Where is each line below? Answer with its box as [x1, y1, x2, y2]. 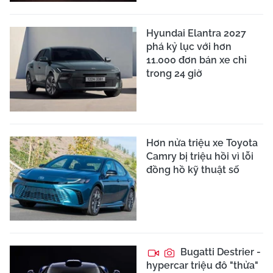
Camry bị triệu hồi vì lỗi [146, 150, 253, 162]
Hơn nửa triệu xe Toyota [146, 136, 258, 149]
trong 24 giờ [146, 67, 202, 79]
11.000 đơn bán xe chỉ [146, 54, 247, 66]
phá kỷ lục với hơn [146, 40, 232, 52]
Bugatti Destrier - [178, 246, 261, 258]
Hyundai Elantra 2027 [146, 27, 246, 39]
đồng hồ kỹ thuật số [146, 163, 239, 175]
